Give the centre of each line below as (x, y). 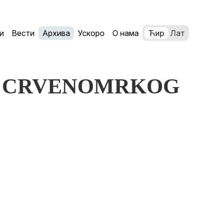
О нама (126, 33)
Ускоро (91, 33)
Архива (56, 33)
